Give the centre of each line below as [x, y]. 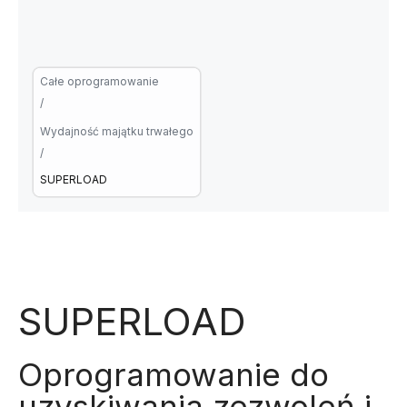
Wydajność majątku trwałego [117, 131]
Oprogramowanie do [174, 374]
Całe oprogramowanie [99, 81]
